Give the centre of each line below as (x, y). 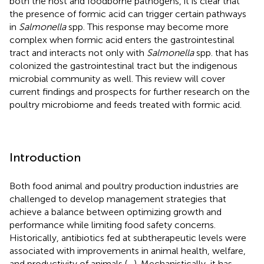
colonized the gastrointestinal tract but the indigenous (123, 65)
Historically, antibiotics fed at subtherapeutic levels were (128, 237)
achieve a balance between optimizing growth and (115, 212)
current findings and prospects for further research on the (130, 91)
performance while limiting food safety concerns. (113, 225)
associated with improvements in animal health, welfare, (128, 250)
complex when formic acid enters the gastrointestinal (122, 39)
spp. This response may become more (147, 27)
